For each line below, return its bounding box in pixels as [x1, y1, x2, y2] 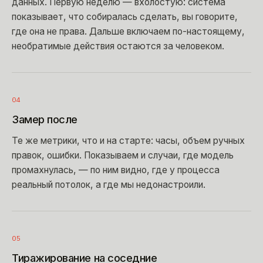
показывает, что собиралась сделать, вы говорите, [12, 11, 238, 22]
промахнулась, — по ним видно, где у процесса [12, 164, 220, 176]
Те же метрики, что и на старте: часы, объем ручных [12, 134, 245, 146]
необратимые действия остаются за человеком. [12, 40, 224, 52]
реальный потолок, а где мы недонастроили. [12, 178, 205, 190]
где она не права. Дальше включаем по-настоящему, [12, 25, 245, 37]
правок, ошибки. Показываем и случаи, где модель [12, 149, 234, 161]
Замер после [12, 112, 77, 126]
